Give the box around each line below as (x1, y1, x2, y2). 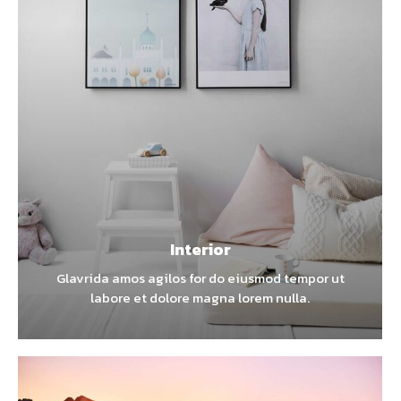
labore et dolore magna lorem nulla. (90, 286, 310, 308)
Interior (169, 236, 231, 261)
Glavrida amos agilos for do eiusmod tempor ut (55, 267, 345, 288)
